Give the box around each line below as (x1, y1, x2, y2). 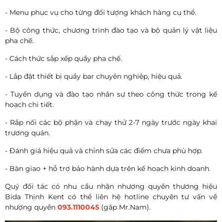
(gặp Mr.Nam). (99, 203, 151, 212)
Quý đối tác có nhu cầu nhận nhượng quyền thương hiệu (5, 182, 217, 191)
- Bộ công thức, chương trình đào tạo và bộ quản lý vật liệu (5, 26, 217, 35)
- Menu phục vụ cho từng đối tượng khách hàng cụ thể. (5, 8, 196, 17)
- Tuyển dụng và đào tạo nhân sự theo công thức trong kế (5, 90, 217, 99)
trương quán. (5, 128, 50, 138)
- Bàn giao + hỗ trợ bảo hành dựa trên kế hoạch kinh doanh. (5, 164, 211, 173)
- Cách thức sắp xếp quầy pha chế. (5, 54, 122, 63)
